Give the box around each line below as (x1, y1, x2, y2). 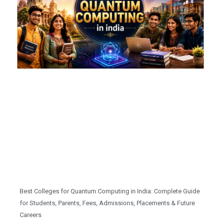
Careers (20, 211, 41, 219)
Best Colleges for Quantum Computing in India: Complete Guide (20, 187, 200, 195)
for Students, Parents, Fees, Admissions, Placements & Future (20, 199, 195, 207)
